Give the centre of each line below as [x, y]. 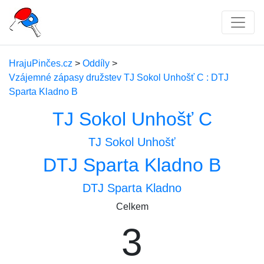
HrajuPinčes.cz [41, 63]
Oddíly [96, 63]
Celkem [132, 207]
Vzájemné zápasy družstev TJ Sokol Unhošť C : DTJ [119, 77]
